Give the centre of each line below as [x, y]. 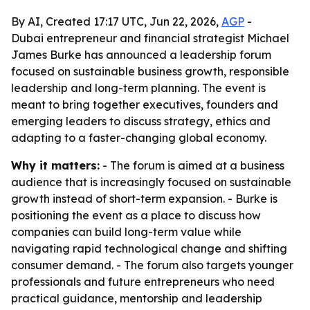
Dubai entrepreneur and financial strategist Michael [150, 38]
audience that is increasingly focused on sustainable [151, 182]
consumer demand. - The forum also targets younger [152, 265]
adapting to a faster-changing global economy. [139, 138]
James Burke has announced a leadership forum [141, 55]
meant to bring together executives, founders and [145, 104]
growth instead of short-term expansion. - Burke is [144, 199]
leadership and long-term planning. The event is [138, 88]
